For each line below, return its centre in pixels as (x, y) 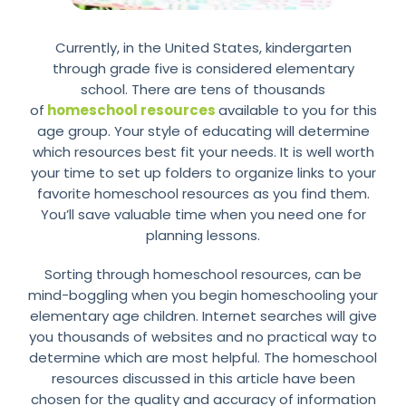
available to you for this (297, 111)
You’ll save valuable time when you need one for (203, 215)
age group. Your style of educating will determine (203, 131)
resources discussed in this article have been (203, 379)
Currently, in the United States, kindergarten (203, 48)
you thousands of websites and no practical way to (203, 337)
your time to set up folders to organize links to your (203, 173)
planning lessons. (203, 236)
